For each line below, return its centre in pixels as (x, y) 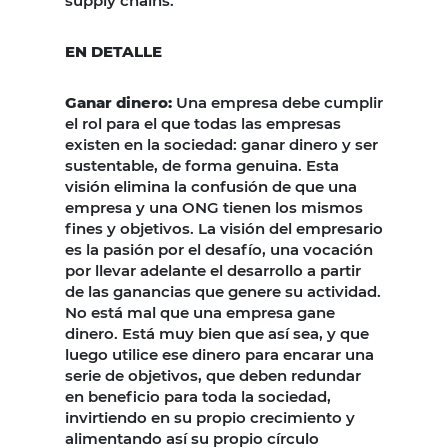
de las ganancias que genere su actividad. (223, 291)
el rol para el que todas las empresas (203, 123)
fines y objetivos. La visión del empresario (224, 228)
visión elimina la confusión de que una (211, 186)
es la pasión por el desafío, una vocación (219, 249)
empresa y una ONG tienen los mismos (214, 207)
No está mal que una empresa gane (200, 312)
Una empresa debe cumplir (279, 102)
